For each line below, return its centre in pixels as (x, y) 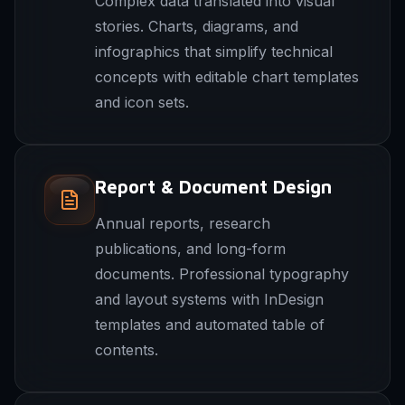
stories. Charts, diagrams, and (197, 26)
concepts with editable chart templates (227, 77)
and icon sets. (142, 102)
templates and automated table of (210, 325)
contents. (127, 350)
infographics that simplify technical (214, 52)
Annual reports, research (183, 223)
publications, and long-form (190, 249)
